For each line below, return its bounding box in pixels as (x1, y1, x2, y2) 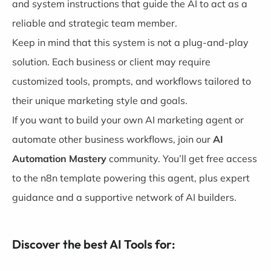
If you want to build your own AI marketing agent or (12, 113, 244, 126)
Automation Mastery (12, 152, 106, 165)
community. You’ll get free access (106, 152, 257, 165)
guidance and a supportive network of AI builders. (12, 191, 237, 203)
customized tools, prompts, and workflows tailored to (12, 74, 251, 87)
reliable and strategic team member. (12, 16, 177, 29)
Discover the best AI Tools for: (12, 236, 175, 252)
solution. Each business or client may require (12, 55, 211, 68)
